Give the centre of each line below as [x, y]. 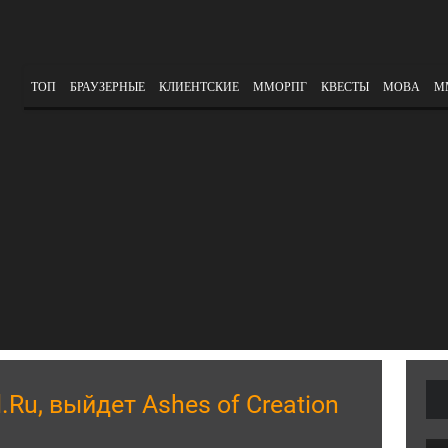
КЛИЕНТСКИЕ [199, 87]
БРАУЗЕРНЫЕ [107, 87]
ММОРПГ [280, 87]
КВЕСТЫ [345, 87]
